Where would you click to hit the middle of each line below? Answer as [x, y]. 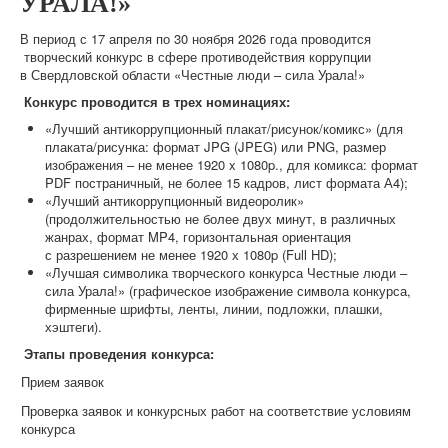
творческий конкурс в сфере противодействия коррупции [195, 56]
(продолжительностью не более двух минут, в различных [220, 218]
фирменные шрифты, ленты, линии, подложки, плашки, [214, 308]
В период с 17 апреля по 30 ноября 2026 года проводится [195, 38]
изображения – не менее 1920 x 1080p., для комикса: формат [231, 164]
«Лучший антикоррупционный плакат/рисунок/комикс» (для [224, 128]
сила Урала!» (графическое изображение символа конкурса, [228, 290]
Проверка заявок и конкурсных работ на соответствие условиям [216, 410]
